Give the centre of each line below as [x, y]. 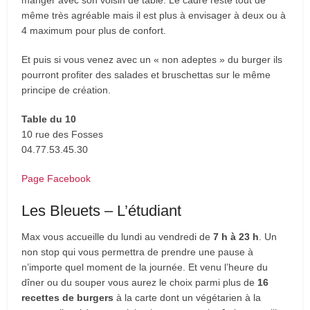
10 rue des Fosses [63, 134]
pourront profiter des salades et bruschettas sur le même [146, 74]
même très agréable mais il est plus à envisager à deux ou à [154, 15]
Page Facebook [56, 178]
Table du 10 [49, 119]
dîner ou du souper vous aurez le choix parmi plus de [140, 282]
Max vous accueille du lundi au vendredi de [118, 236]
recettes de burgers [68, 297]
